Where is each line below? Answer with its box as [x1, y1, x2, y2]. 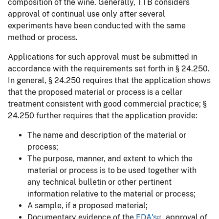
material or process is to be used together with [27, 165, 197, 175]
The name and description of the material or [27, 130, 186, 140]
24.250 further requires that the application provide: [8, 110, 197, 120]
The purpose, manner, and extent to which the [27, 153, 193, 163]
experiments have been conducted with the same [8, 21, 186, 30]
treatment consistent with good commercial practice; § [8, 99, 207, 109]
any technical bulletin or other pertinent [27, 177, 172, 187]
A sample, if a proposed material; [27, 200, 148, 210]
